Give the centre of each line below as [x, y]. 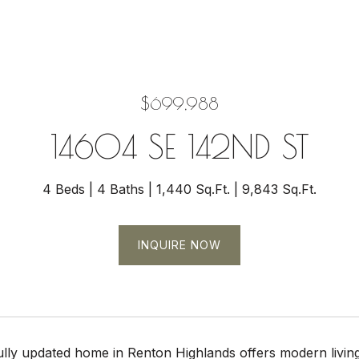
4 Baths [121, 189]
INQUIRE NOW [179, 245]
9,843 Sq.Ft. [279, 189]
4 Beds [64, 189]
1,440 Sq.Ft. [193, 189]
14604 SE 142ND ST [179, 147]
